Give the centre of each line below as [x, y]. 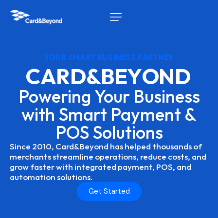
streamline [73, 156]
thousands [172, 146]
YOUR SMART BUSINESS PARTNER [109, 57]
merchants [30, 156]
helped [138, 146]
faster [42, 167]
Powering [54, 96]
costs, [179, 156]
